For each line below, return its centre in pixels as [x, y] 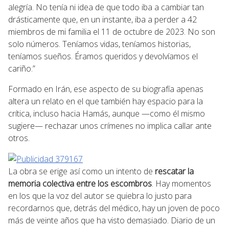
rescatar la [174, 171]
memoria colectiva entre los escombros [80, 184]
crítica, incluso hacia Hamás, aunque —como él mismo [107, 113]
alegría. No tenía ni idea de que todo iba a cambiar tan [106, 7]
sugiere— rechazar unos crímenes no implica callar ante [110, 125]
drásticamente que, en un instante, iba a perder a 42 [102, 19]
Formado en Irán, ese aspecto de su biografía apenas [106, 89]
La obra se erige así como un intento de [82, 171]
